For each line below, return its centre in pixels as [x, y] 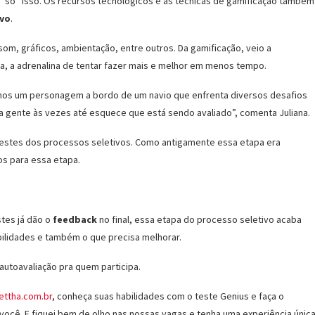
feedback [75, 219]
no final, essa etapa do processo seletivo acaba [199, 219]
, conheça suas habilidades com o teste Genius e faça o [168, 296]
